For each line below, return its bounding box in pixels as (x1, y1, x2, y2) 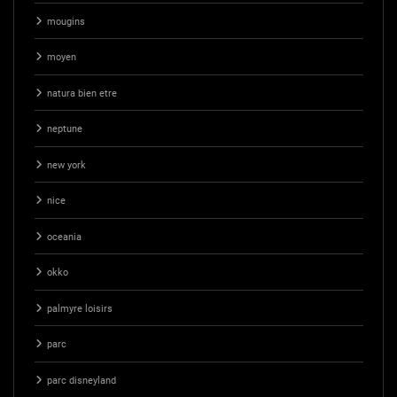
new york (46, 159, 86, 171)
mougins (46, 15, 85, 27)
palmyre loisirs (46, 302, 113, 315)
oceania (46, 230, 82, 243)
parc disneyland (46, 374, 116, 386)
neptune (46, 123, 82, 136)
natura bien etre (46, 87, 117, 99)
